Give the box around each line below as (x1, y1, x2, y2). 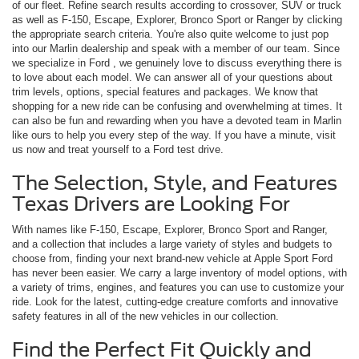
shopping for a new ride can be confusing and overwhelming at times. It (12, 99, 342, 112)
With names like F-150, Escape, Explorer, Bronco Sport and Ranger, (12, 223, 328, 236)
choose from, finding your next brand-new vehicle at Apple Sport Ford (12, 252, 333, 264)
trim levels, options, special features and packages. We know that (12, 85, 318, 98)
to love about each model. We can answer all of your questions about (12, 71, 333, 83)
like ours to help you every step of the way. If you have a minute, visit (12, 128, 336, 141)
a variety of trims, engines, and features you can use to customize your (12, 280, 344, 293)
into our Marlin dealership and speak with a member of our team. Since (12, 42, 340, 54)
